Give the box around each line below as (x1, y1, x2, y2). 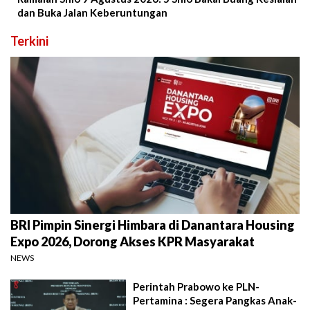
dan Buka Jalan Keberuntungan (17, 6, 167, 19)
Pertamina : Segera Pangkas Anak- (133, 293, 298, 307)
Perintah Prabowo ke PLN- (133, 280, 260, 293)
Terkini (10, 33, 48, 49)
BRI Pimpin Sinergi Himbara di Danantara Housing (10, 217, 295, 232)
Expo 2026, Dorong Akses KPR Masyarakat (10, 233, 255, 249)
